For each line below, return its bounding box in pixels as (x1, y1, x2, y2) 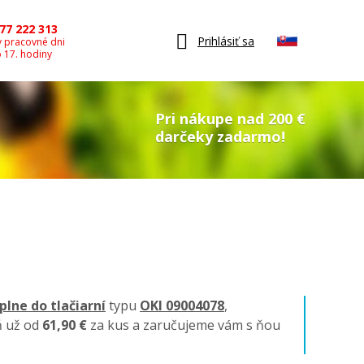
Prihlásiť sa (197, 32, 254, 49)
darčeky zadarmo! (155, 127, 285, 146)
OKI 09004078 (140, 297, 224, 314)
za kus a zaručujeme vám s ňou (87, 316, 280, 334)
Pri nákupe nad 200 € (155, 109, 305, 128)
